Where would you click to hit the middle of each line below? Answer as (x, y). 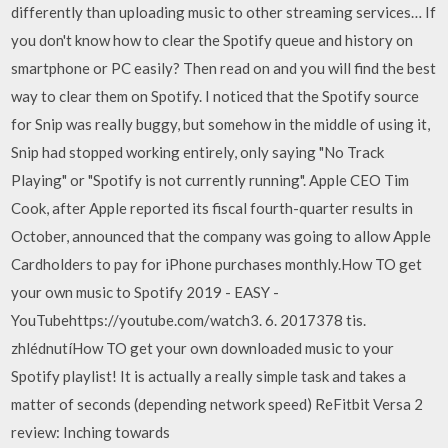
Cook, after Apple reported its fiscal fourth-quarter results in (212, 208)
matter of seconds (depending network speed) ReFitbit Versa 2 (217, 404)
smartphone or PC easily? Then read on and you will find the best (224, 68)
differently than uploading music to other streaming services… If (224, 12)
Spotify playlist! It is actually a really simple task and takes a (209, 376)
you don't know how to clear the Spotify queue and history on (212, 40)
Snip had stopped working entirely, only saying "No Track (198, 152)
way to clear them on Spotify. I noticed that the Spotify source (215, 96)
